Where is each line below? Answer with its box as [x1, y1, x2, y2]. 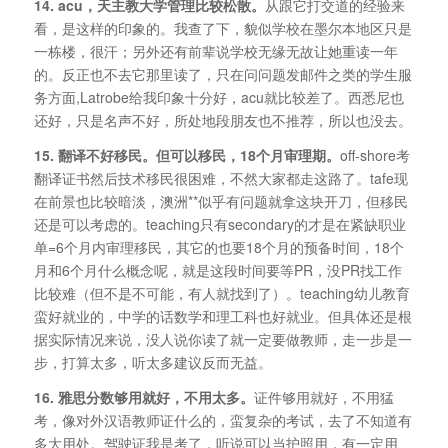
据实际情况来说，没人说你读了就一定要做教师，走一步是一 [33, 329, 412, 350]
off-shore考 [339, 145, 410, 166]
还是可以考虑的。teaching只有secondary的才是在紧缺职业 [33, 214, 406, 235]
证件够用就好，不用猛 [253, 387, 394, 408]
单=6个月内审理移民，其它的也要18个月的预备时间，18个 [33, 237, 404, 258]
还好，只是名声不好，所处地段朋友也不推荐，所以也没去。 [33, 110, 412, 131]
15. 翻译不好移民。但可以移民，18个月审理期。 [33, 145, 340, 166]
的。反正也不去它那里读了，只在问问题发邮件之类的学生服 [33, 64, 412, 85]
